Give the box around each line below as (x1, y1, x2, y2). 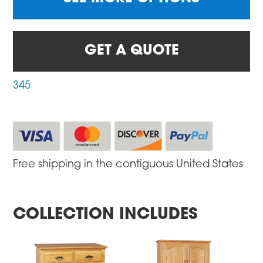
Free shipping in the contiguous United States (13, 159, 244, 170)
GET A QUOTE (84, 44, 179, 59)
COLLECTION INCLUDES (13, 207, 198, 223)
